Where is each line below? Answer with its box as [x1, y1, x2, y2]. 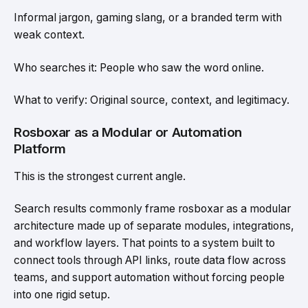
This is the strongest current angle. [14, 169, 186, 183]
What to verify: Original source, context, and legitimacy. [14, 93, 289, 107]
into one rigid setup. [14, 288, 110, 302]
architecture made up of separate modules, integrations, [14, 219, 294, 233]
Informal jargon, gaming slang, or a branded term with [14, 11, 282, 25]
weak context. [14, 28, 85, 42]
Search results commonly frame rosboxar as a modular [14, 202, 291, 216]
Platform [14, 140, 66, 157]
